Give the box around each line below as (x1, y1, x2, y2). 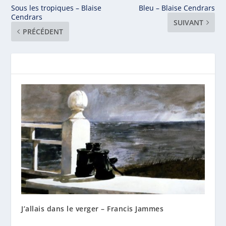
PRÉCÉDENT (23, 26, 64, 36)
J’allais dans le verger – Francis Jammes (21, 203, 164, 213)
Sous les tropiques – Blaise (11, 3, 102, 13)
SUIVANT (173, 17, 203, 27)
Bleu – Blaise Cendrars (138, 3, 215, 13)
